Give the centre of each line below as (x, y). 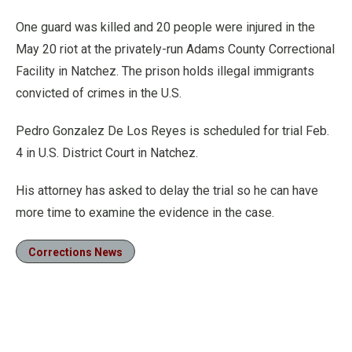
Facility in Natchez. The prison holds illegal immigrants (165, 71)
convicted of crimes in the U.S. (99, 93)
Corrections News (75, 252)
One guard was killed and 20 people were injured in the (165, 27)
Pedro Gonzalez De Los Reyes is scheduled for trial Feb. (172, 131)
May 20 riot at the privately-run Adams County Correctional (175, 49)
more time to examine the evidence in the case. (145, 213)
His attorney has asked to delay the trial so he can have (167, 191)
